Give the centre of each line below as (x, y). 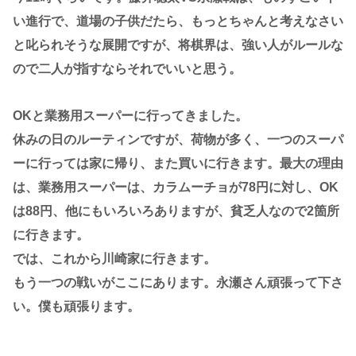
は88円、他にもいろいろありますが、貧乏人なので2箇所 (176, 211)
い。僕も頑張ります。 (76, 306)
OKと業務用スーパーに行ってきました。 (130, 115)
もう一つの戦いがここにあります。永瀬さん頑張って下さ (178, 282)
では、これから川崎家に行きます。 (114, 258)
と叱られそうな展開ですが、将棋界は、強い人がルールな (178, 44)
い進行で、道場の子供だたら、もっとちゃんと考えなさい (178, 21)
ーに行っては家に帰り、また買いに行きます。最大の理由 (178, 163)
